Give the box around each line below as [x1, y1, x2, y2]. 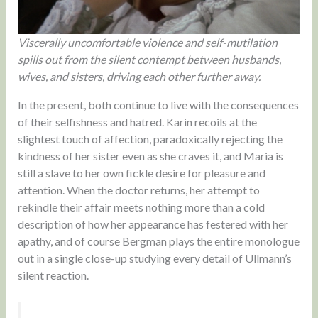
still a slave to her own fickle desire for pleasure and [17, 165, 265, 180]
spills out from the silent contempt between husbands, [17, 52, 281, 66]
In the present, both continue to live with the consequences [17, 97, 299, 111]
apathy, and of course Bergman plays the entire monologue [17, 234, 300, 248]
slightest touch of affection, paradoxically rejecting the [17, 131, 283, 146]
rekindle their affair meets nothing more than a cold [17, 199, 265, 214]
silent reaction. [17, 268, 89, 282]
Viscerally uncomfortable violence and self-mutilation [17, 35, 278, 49]
